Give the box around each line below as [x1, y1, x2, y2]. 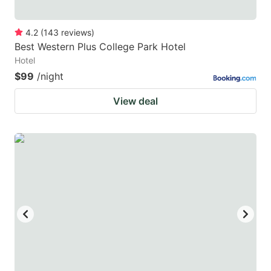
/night [37, 70, 64, 83]
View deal [113, 95, 158, 108]
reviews [61, 27, 91, 38]
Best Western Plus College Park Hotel [15, 41, 186, 53]
